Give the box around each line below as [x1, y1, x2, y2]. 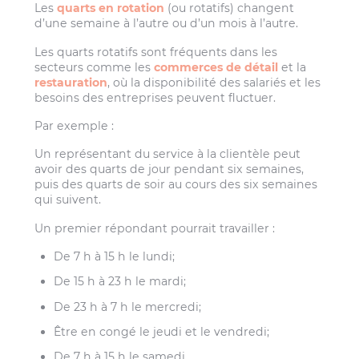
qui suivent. [34, 192, 102, 208]
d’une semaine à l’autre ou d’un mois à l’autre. [34, 16, 299, 31]
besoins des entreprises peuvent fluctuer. [34, 90, 276, 105]
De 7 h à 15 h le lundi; [54, 249, 175, 264]
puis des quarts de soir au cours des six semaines [34, 177, 318, 192]
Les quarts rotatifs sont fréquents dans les [34, 44, 278, 59]
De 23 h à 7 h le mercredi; [54, 299, 202, 314]
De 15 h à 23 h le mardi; [54, 274, 187, 289]
